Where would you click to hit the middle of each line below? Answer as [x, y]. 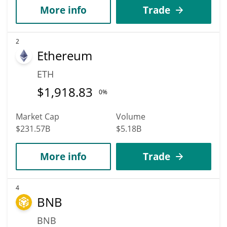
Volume [131, 116]
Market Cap [37, 116]
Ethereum [65, 55]
